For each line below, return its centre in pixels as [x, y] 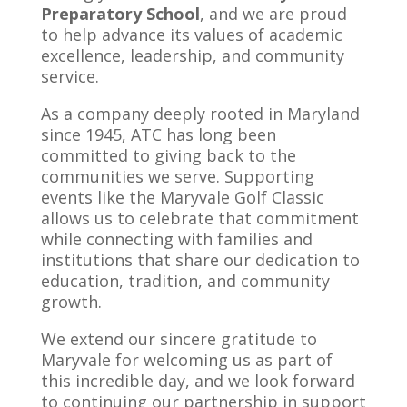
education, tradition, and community [185, 280]
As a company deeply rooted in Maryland [200, 113]
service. [69, 76]
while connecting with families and [176, 238]
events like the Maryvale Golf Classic [182, 197]
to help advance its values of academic [191, 34]
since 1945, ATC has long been [158, 134]
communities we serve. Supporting [177, 176]
